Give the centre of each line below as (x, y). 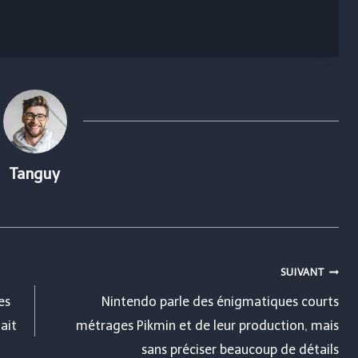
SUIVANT (302, 272)
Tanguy (35, 173)
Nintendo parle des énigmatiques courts (221, 301)
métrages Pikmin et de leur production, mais (208, 325)
